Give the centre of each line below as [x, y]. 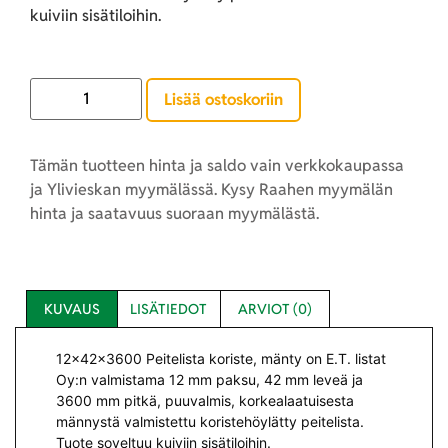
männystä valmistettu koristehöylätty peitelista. [210, 422]
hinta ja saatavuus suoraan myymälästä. [174, 213]
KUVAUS [71, 309]
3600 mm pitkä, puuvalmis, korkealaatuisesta [205, 401]
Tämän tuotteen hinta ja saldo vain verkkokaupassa [217, 165]
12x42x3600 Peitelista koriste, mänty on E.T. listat [221, 359]
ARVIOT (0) [274, 309]
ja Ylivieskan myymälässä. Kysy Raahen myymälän [211, 189]
